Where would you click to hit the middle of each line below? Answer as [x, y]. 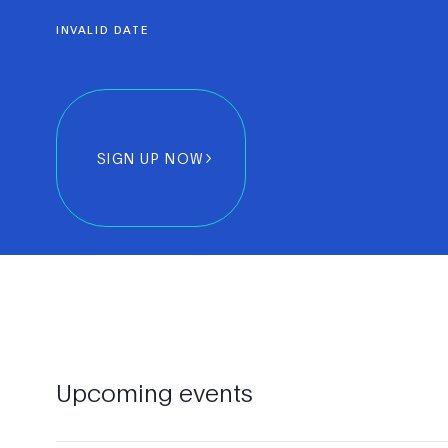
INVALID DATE [102, 30]
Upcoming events [154, 392]
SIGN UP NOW [151, 157]
